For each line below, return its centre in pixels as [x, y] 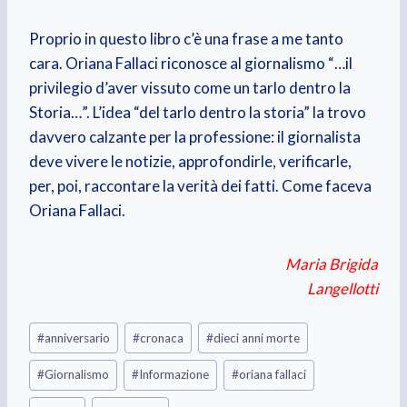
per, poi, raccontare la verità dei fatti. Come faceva [200, 186]
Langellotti [343, 289]
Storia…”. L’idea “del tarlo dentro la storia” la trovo [197, 113]
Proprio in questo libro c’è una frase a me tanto [186, 39]
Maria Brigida [216, 264]
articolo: [56, 352]
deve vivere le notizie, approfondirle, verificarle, [190, 162]
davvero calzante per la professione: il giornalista [194, 137]
